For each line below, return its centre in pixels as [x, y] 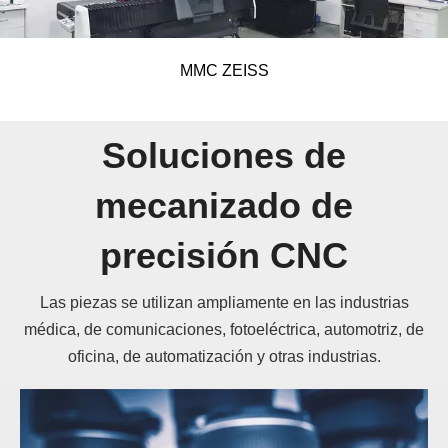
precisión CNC [224, 255]
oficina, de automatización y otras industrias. [224, 356]
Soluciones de [224, 155]
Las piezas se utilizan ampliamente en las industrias [224, 302]
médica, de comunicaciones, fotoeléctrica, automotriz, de [224, 329]
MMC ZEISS [224, 70]
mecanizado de [224, 205]
